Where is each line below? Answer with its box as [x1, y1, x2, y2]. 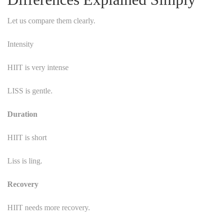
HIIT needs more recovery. [7, 203, 90, 212]
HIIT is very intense [7, 63, 69, 72]
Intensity [7, 39, 34, 48]
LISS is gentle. [7, 86, 53, 95]
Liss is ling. [7, 156, 42, 165]
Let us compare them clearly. [7, 16, 95, 25]
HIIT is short [7, 133, 47, 142]
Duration [7, 109, 37, 118]
